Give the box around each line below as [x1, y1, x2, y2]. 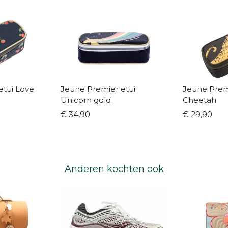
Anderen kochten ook [64, 163, 164, 175]
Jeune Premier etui [61, 84, 135, 94]
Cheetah [183, 95, 216, 105]
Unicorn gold [61, 95, 111, 105]
